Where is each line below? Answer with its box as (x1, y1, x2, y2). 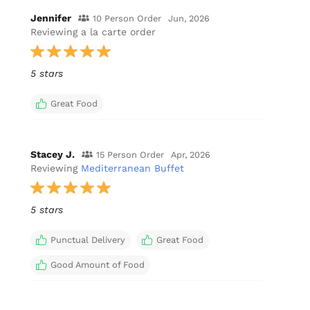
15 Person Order (96, 149, 165, 160)
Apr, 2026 (171, 149, 211, 160)
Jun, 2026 (168, 12, 210, 24)
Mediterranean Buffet (81, 162, 185, 174)
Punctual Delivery (51, 234, 126, 245)
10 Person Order (93, 12, 162, 24)
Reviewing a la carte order (30, 26, 156, 37)
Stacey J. (30, 148, 75, 160)
